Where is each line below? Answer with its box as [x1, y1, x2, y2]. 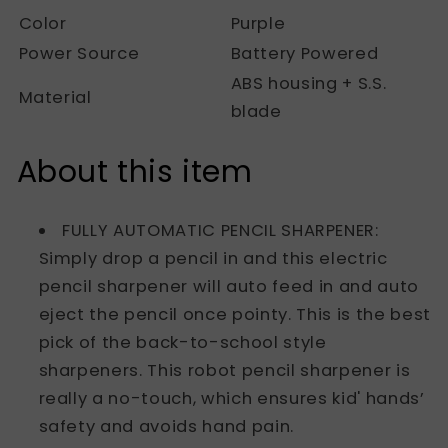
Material [18, 86, 92, 110]
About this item [16, 151, 253, 194]
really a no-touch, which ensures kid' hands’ [38, 387, 425, 411]
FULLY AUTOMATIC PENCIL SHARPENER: [62, 219, 379, 243]
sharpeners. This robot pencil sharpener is [38, 359, 411, 383]
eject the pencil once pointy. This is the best [38, 303, 431, 327]
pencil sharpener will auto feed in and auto [38, 275, 419, 299]
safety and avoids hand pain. [38, 415, 294, 439]
